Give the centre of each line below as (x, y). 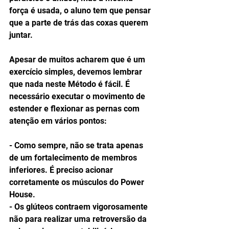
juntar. (22, 35)
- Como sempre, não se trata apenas (77, 145)
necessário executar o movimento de (78, 96)
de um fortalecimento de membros (74, 158)
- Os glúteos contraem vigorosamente (79, 207)
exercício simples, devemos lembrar (77, 72)
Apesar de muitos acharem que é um (78, 60)
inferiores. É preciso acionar (62, 170)
